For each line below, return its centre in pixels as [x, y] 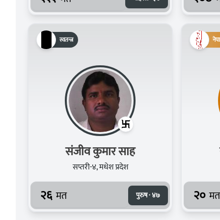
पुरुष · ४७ [148, 195]
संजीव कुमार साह [100, 151]
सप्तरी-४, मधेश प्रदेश [100, 167]
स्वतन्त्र [66, 40]
